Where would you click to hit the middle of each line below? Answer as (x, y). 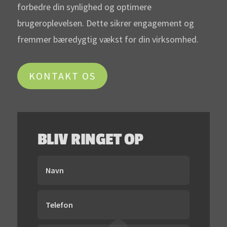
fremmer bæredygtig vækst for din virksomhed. (108, 39)
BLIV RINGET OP (90, 140)
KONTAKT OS (62, 76)
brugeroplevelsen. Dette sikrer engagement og (105, 23)
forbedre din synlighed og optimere (84, 7)
